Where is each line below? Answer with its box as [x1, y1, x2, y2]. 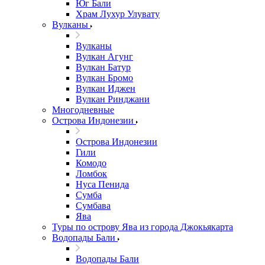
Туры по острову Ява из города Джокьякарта [52, 222, 233, 232]
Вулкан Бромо [76, 73, 133, 83]
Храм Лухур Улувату [76, 9, 160, 19]
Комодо [76, 158, 106, 168]
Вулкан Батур [76, 62, 131, 72]
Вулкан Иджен [76, 83, 135, 93]
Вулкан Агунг [76, 51, 133, 62]
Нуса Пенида [76, 179, 129, 189]
